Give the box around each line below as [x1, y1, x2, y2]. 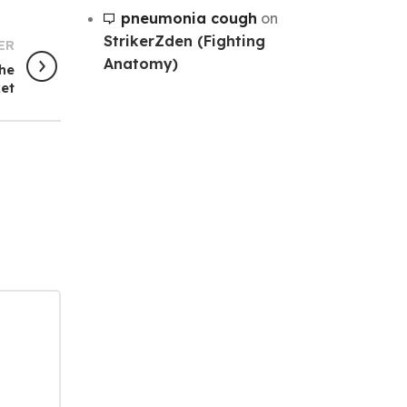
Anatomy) [103, 54, 178, 73]
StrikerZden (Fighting [103, 31, 265, 50]
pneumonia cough [120, 8, 257, 27]
